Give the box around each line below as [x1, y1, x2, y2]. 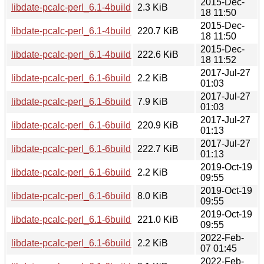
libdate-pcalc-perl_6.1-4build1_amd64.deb [11, 25, 189, 36]
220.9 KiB [137, 120, 179, 130]
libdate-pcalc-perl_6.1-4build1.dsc [11, 2, 153, 12]
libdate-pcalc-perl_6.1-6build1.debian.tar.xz [11, 96, 192, 107]
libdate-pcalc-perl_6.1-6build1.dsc [11, 72, 153, 83]
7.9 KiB [137, 96, 168, 107]
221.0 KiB [137, 214, 179, 225]
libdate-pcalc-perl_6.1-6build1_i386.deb [11, 143, 178, 154]
